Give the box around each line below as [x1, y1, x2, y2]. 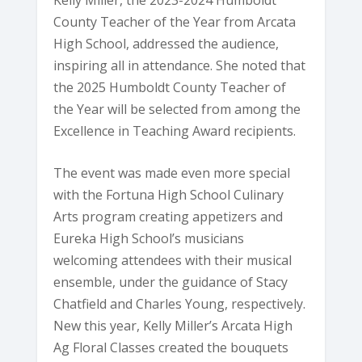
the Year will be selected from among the [53, 99, 301, 118]
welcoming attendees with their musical [53, 251, 293, 270]
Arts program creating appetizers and [53, 208, 284, 226]
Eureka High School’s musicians [53, 229, 245, 248]
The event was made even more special [53, 164, 291, 183]
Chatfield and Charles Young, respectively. [53, 295, 306, 314]
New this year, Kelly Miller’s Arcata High [53, 317, 293, 335]
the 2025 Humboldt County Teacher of [53, 78, 287, 96]
